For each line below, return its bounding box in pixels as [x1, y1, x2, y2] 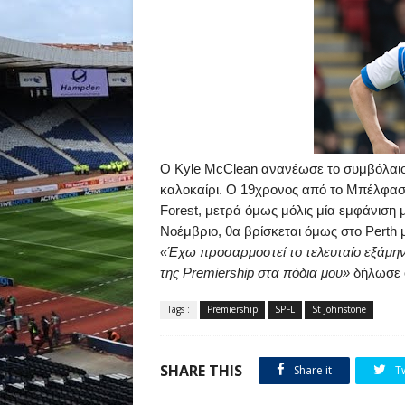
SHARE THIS [160, 361, 242, 381]
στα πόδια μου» [254, 265, 353, 280]
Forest [160, 202, 198, 218]
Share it [291, 363, 332, 378]
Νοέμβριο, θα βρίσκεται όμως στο [160, 223, 365, 239]
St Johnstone [312, 303, 366, 316]
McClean [204, 161, 258, 176]
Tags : [167, 303, 190, 316]
